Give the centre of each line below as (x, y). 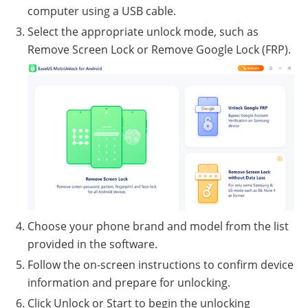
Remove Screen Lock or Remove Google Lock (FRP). (159, 49)
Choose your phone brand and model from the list (158, 227)
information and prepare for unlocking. (129, 283)
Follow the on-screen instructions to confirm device (161, 265)
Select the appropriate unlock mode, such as (143, 31)
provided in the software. (92, 244)
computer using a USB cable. (102, 11)
